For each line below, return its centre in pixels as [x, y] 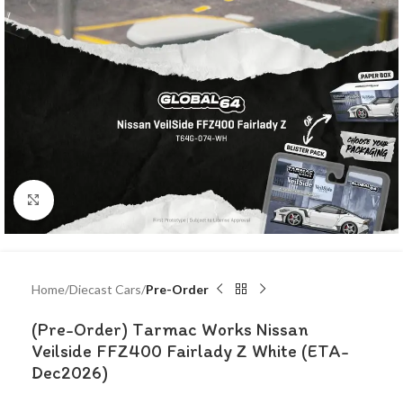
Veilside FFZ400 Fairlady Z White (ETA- [190, 350]
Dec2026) [70, 372]
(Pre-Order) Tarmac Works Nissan [170, 329]
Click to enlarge [96, 200]
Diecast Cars [105, 289]
